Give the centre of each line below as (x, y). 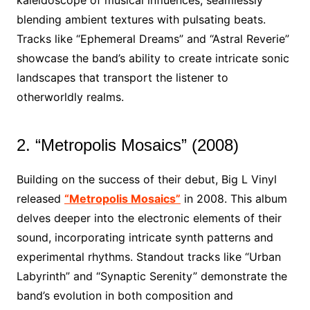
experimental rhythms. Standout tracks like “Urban (148, 257)
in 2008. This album (234, 199)
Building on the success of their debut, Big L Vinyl (146, 179)
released (40, 199)
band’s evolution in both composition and (125, 295)
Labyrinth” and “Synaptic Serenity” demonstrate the (152, 276)
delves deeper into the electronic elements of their (149, 218)
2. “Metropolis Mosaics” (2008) (127, 145)
